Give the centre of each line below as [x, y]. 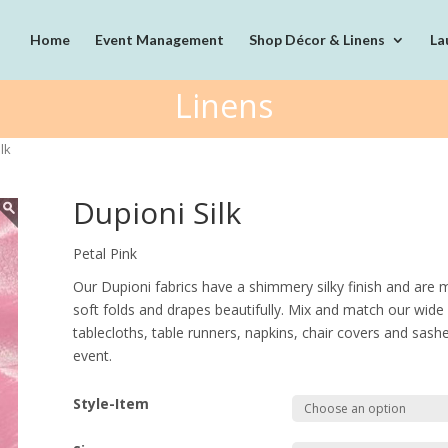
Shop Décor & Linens [317, 39]
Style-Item [111, 403]
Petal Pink [105, 253]
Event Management [159, 39]
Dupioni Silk [157, 212]
